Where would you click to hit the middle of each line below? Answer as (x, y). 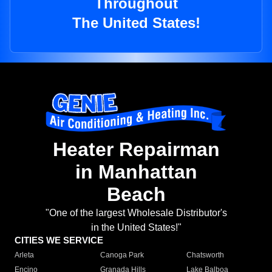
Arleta (24, 255)
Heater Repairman (136, 150)
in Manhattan (136, 172)
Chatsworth (205, 255)
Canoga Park (122, 255)
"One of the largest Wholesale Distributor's (136, 213)
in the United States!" (136, 228)
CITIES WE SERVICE (59, 240)
